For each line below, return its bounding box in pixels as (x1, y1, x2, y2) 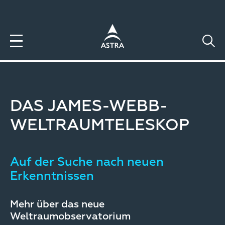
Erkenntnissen (10, 170, 94, 182)
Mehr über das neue (10, 199, 104, 209)
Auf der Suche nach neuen (10, 156, 164, 168)
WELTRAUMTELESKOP (10, 118, 189, 134)
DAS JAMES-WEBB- (10, 98, 168, 115)
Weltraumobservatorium (10, 211, 131, 221)
